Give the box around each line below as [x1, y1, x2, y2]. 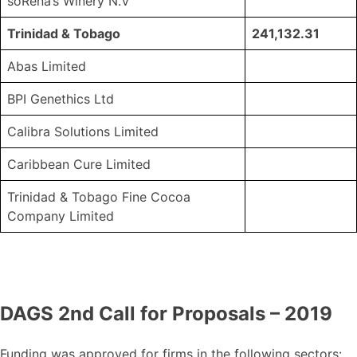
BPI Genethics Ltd [7, 91, 114, 108]
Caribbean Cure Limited [7, 156, 151, 173]
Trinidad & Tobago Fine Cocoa [7, 189, 190, 206]
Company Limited [7, 208, 114, 225]
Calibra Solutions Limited [7, 124, 159, 140]
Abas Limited [7, 58, 86, 75]
